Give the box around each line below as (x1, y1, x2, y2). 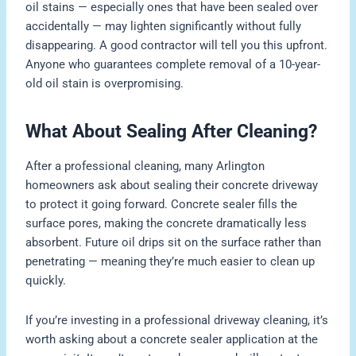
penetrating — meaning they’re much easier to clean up (25, 254, 315, 269)
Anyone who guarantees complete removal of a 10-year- (25, 57, 321, 72)
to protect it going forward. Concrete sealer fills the (25, 197, 298, 212)
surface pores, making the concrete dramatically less (25, 216, 308, 231)
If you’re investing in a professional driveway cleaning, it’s (25, 312, 329, 327)
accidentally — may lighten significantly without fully (25, 19, 302, 34)
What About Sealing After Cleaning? (25, 121, 318, 143)
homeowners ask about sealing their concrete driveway (25, 178, 319, 193)
